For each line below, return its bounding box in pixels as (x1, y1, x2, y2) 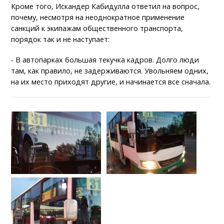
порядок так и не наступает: (11, 34, 110, 44)
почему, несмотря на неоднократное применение (11, 12, 185, 22)
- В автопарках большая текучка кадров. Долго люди (11, 55, 199, 65)
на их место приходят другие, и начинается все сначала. (11, 77, 211, 87)
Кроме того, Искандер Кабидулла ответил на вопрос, (11, 1, 200, 11)
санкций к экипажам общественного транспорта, (11, 23, 183, 33)
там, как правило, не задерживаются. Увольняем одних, (11, 66, 209, 76)
